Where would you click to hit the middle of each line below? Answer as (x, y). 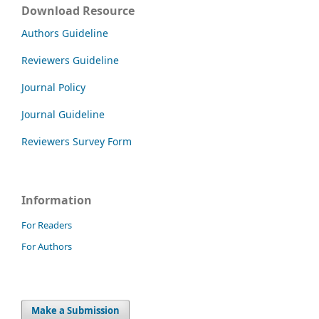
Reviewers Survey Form (77, 141)
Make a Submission (76, 310)
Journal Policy (53, 87)
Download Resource (78, 10)
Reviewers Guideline (70, 60)
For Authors (47, 246)
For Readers (47, 225)
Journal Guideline (63, 114)
